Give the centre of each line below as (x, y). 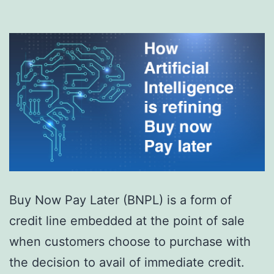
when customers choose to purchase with (130, 241)
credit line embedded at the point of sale (127, 220)
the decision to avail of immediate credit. (127, 262)
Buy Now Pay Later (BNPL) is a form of (120, 200)
